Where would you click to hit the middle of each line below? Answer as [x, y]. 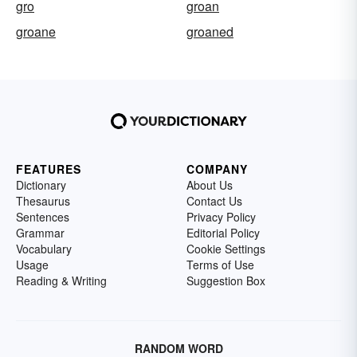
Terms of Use [220, 265]
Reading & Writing [61, 281]
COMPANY [217, 169]
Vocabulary [44, 249]
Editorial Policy [223, 233]
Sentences [43, 217]
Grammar [40, 233]
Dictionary [41, 185]
